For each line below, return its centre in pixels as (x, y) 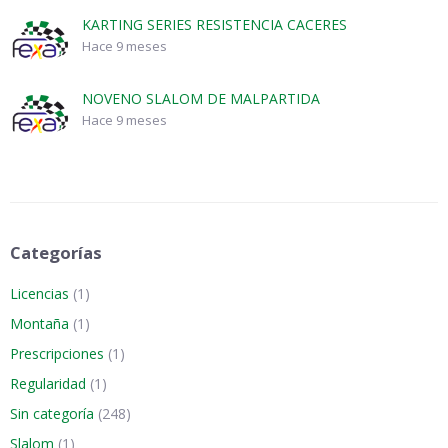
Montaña (39, 324)
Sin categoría (52, 414)
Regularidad (48, 384)
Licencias (39, 294)
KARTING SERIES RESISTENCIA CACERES (214, 25)
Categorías (56, 253)
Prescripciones (57, 354)
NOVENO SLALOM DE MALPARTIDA (201, 99)
